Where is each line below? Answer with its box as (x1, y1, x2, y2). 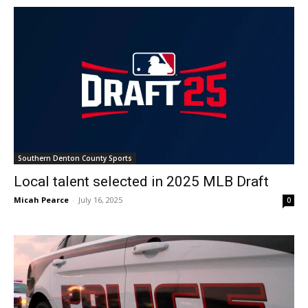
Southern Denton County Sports (18, 153, 132, 164)
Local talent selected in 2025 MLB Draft (14, 173, 269, 190)
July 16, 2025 (78, 195, 122, 206)
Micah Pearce (14, 195, 69, 206)
